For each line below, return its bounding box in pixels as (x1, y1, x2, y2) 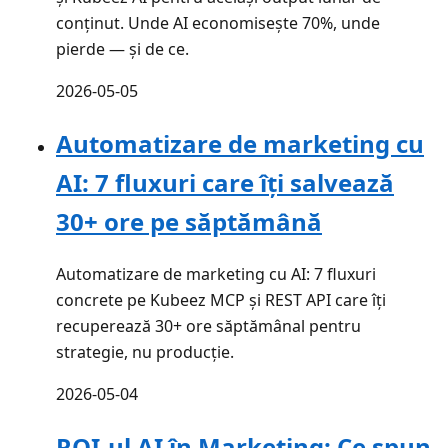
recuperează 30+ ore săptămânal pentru (56, 314, 361, 337)
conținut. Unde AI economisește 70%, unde (56, 11, 380, 34)
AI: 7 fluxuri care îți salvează (56, 165, 394, 199)
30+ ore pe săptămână (56, 204, 322, 238)
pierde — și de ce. (56, 37, 189, 60)
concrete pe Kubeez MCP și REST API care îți (56, 288, 386, 311)
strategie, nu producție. (56, 340, 234, 363)
